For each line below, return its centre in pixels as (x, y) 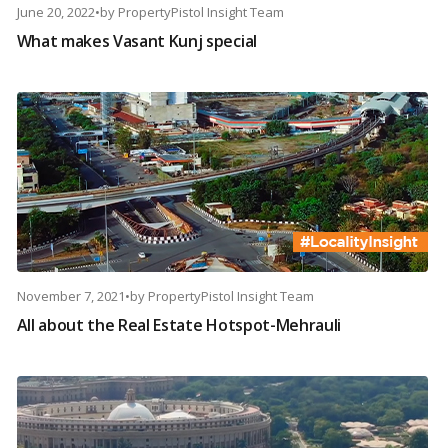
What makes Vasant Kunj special (136, 41)
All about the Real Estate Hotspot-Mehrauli (179, 325)
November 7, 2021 (70, 296)
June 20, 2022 (55, 12)
